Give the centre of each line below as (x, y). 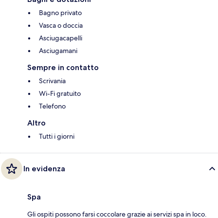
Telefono (52, 106)
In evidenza (44, 168)
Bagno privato (60, 12)
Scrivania (52, 81)
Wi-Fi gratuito (60, 93)
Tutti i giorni (57, 136)
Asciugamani (58, 50)
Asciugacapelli (61, 38)
